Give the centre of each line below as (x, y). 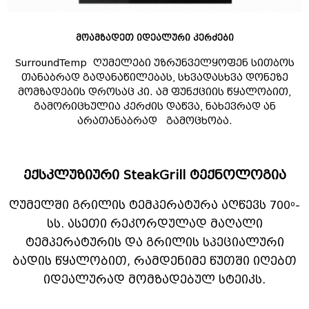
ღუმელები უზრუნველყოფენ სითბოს (190, 63)
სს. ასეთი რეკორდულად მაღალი (154, 224)
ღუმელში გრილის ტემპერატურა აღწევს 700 (150, 205)
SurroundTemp (51, 63)
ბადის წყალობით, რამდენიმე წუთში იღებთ (154, 261)
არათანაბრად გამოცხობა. (154, 121)
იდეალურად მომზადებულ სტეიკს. (154, 280)
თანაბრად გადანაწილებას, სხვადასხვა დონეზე (154, 78)
